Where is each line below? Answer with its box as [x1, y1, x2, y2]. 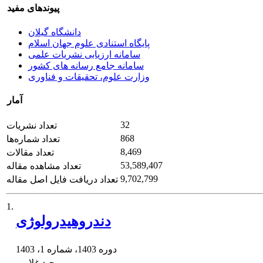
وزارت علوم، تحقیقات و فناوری [28, 71, 150, 82]
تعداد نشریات [6, 120, 57, 131]
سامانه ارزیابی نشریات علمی [28, 49, 140, 59]
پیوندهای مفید [7, 3, 59, 14]
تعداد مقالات [6, 147, 54, 158]
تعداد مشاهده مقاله [6, 161, 81, 171]
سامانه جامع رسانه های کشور [28, 60, 144, 70]
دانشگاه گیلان [28, 26, 81, 37]
